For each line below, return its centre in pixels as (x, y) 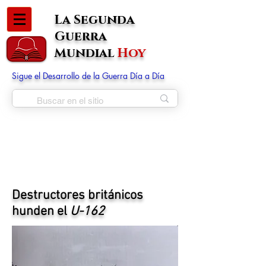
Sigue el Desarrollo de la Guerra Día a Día (88, 76)
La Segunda (95, 20)
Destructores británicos (77, 196)
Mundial (86, 53)
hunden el (41, 212)
